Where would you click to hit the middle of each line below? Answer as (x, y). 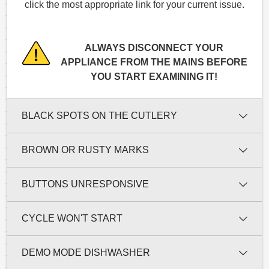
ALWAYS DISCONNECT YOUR (154, 47)
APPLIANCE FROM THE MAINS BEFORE (154, 62)
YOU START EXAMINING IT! (154, 76)
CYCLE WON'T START (72, 218)
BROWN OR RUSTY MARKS (85, 150)
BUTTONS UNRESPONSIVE (85, 184)
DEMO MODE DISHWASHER (86, 252)
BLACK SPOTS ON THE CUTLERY (99, 115)
